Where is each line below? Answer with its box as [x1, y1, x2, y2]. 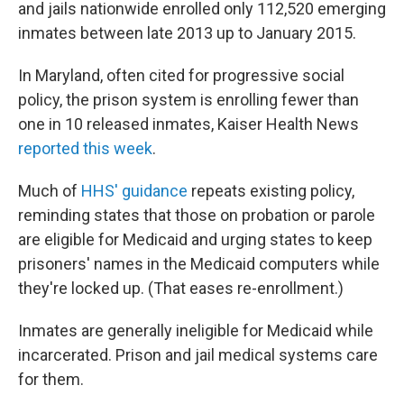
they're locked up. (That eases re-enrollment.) [18, 279, 344, 298]
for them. [18, 370, 84, 389]
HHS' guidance [81, 181, 188, 200]
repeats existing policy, [188, 181, 354, 200]
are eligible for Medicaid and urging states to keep [18, 230, 372, 249]
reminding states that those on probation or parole [18, 206, 375, 225]
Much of [18, 181, 81, 200]
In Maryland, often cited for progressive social [18, 66, 344, 85]
